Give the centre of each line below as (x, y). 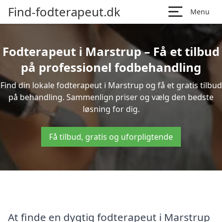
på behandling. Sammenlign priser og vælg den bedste (111, 97)
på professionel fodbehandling (111, 67)
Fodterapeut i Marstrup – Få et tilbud (111, 51)
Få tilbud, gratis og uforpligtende (111, 137)
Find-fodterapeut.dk (64, 12)
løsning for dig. (111, 109)
